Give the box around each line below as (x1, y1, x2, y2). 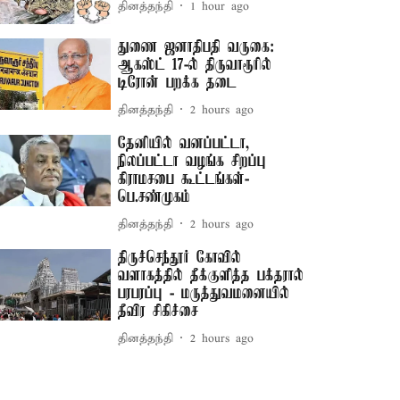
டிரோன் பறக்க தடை (118, 74, 237, 93)
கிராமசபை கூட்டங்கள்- (118, 171, 250, 189)
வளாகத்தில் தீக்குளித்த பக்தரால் (118, 267, 304, 286)
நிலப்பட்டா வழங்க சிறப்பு (118, 153, 267, 171)
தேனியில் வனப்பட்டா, (118, 135, 250, 154)
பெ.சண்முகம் (118, 188, 191, 207)
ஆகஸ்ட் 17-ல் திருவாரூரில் (118, 56, 272, 75)
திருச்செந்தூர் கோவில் (118, 249, 242, 268)
